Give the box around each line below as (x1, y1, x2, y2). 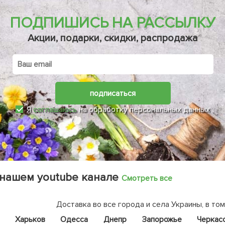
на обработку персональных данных (77, 104, 210, 115)
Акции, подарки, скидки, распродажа (28, 32, 198, 45)
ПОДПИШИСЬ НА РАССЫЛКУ (10, 14, 216, 33)
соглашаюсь (33, 104, 77, 115)
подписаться (90, 88, 136, 98)
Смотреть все (122, 173, 172, 184)
